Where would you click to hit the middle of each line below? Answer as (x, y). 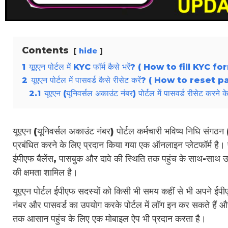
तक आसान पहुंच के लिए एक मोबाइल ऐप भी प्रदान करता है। (109, 219)
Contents (45, 50)
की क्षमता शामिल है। (45, 172)
